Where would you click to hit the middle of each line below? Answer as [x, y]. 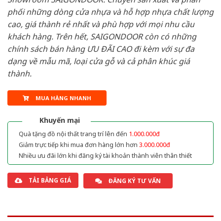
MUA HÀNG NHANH [63, 98]
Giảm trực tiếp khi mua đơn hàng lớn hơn [79, 145]
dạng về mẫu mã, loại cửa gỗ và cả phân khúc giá [99, 61]
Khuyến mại [60, 120]
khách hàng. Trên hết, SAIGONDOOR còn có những [102, 37]
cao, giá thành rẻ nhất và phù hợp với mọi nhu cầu [101, 24]
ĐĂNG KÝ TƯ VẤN [135, 181]
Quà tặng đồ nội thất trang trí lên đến [74, 134]
